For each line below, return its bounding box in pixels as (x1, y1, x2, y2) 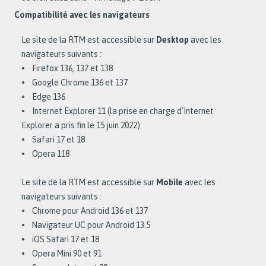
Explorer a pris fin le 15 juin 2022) (21, 120, 140, 131)
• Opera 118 (21, 148, 69, 159)
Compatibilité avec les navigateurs (14, 9, 150, 20)
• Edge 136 (21, 91, 65, 102)
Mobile (156, 177, 185, 188)
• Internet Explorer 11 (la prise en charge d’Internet (21, 106, 214, 116)
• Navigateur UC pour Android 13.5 (21, 220, 150, 230)
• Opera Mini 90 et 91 (21, 248, 102, 259)
